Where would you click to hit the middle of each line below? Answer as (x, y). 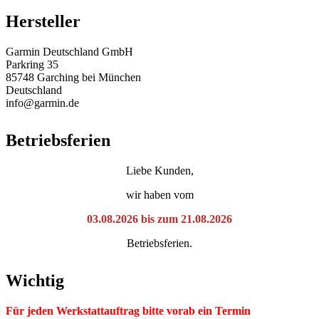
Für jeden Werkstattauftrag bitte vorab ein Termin (128, 311)
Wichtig (35, 281)
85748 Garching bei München (73, 78)
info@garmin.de (42, 103)
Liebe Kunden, (159, 171)
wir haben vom (159, 195)
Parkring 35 (32, 65)
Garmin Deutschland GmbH (69, 52)
